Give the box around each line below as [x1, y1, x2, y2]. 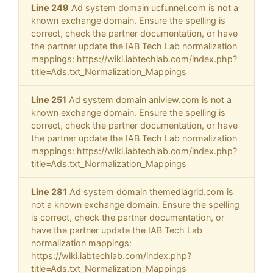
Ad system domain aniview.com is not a [66, 94, 232, 105]
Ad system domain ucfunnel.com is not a [69, 2, 238, 13]
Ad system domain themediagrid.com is [67, 186, 233, 197]
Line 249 [31, 2, 69, 13]
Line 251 [31, 94, 66, 105]
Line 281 [31, 186, 67, 197]
